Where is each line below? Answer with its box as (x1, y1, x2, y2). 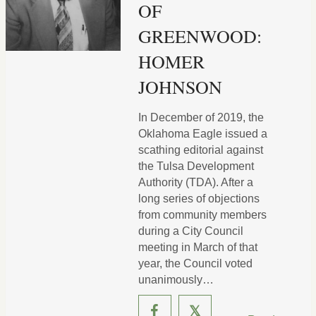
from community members (138, 209, 267, 221)
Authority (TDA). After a (138, 176, 253, 188)
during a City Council (138, 225, 243, 237)
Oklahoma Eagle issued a (138, 128, 267, 140)
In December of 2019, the (138, 111, 264, 123)
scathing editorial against (138, 144, 263, 156)
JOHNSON (138, 75, 222, 99)
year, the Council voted (138, 257, 253, 269)
